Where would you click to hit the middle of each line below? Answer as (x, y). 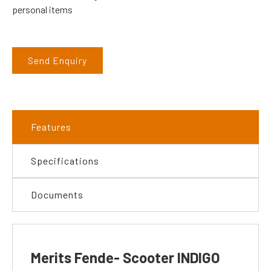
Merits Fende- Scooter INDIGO (126, 257)
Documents (57, 194)
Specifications (65, 160)
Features (51, 126)
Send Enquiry (57, 60)
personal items (42, 9)
